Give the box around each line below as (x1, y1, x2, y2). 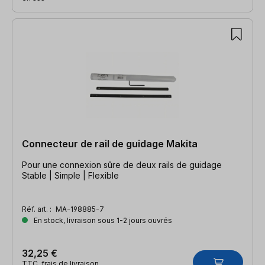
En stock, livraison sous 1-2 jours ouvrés (32, 215, 172, 225)
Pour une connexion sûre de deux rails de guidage (22, 159, 222, 170)
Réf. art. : (22, 204, 53, 214)
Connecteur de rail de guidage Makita (22, 137, 198, 150)
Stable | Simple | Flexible (22, 170, 119, 180)
